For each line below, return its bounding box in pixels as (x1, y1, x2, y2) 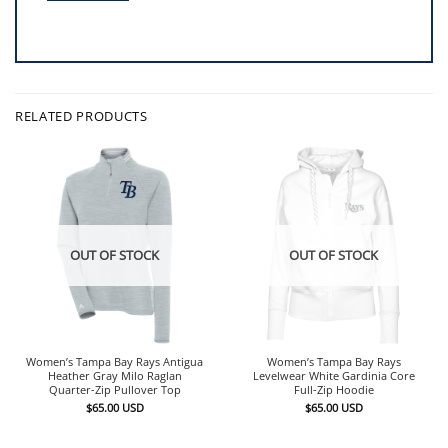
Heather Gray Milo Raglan (47, 368, 182, 383)
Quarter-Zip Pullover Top (48, 382, 181, 397)
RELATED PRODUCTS (15, 107, 148, 126)
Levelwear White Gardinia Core (252, 368, 415, 383)
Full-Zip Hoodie (293, 382, 374, 397)
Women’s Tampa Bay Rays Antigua (26, 354, 203, 369)
